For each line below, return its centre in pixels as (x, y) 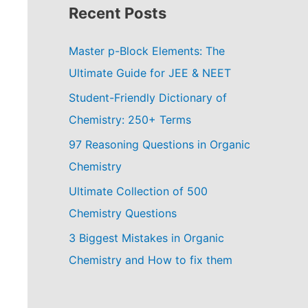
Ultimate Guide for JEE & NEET (150, 73)
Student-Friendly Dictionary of (148, 97)
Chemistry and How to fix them (151, 260)
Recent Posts (118, 13)
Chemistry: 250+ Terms (130, 119)
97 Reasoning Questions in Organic (159, 144)
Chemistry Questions (123, 213)
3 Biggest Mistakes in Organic (146, 238)
